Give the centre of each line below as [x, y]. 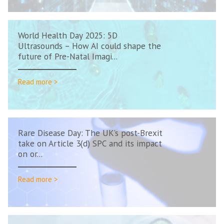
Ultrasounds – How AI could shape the [89, 46]
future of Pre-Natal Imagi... [68, 56]
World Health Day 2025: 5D [68, 35]
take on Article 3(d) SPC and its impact [90, 143]
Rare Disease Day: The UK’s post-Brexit [90, 133]
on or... [30, 154]
